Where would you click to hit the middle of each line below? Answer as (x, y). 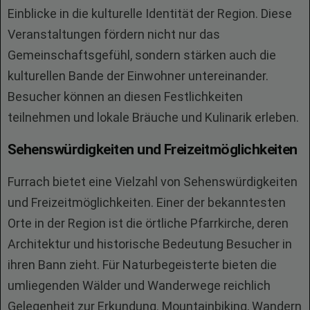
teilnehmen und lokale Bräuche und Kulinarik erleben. (153, 117)
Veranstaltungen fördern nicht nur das (114, 34)
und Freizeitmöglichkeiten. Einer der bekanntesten (147, 202)
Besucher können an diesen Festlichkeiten (125, 97)
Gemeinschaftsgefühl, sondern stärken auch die (142, 55)
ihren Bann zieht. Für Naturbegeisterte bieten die (142, 265)
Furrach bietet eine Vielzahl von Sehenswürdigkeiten (153, 182)
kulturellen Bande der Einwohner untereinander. (138, 76)
